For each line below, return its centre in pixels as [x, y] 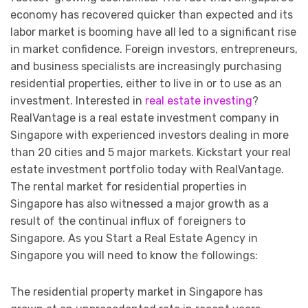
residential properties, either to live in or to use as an [146, 84]
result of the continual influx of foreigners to [128, 221]
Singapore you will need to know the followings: [134, 256]
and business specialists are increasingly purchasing [146, 67]
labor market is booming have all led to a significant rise [153, 32]
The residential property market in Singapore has [136, 292]
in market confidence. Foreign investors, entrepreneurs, [154, 49]
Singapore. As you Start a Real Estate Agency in [134, 239]
